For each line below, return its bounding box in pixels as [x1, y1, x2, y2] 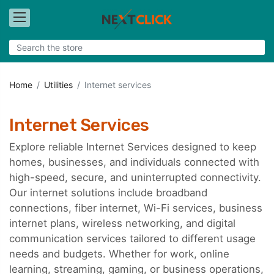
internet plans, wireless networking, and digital [9, 217, 235, 229]
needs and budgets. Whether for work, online [9, 248, 229, 260]
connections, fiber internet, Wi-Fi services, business [9, 202, 262, 214]
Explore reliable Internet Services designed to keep [9, 141, 256, 153]
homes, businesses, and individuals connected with [9, 156, 259, 168]
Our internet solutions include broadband [9, 187, 207, 199]
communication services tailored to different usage [9, 232, 256, 245]
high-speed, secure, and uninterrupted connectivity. [9, 171, 261, 183]
